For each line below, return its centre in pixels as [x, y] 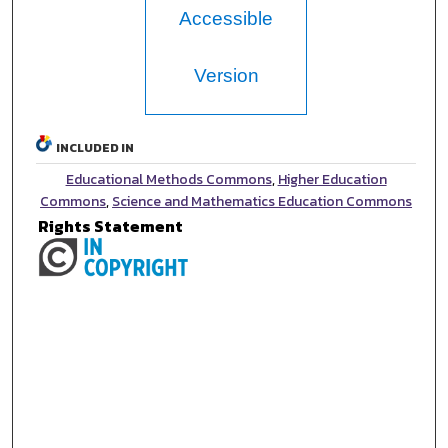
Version [226, 75]
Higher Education [332, 179]
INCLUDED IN [95, 147]
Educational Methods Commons [168, 179]
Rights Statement [111, 225]
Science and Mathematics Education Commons [262, 201]
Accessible [226, 18]
